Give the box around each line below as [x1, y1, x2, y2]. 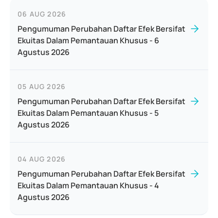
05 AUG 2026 [18, 82, 66, 91]
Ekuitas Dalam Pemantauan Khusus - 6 [18, 35, 159, 46]
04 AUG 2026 [18, 154, 66, 163]
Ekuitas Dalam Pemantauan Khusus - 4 [18, 180, 159, 191]
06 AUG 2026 [18, 9, 67, 18]
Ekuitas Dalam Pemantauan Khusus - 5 [18, 108, 159, 118]
